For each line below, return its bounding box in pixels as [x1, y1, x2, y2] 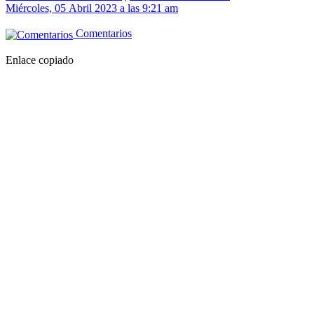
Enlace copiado [6, 53, 74, 66]
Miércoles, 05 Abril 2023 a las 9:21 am [6, 2, 178, 15]
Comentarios [73, 27, 132, 40]
